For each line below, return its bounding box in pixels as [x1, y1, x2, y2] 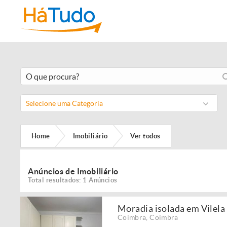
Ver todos [130, 132, 161, 140]
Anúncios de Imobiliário [28, 167, 119, 176]
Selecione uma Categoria [26, 99, 103, 107]
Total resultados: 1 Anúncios [28, 176, 118, 184]
